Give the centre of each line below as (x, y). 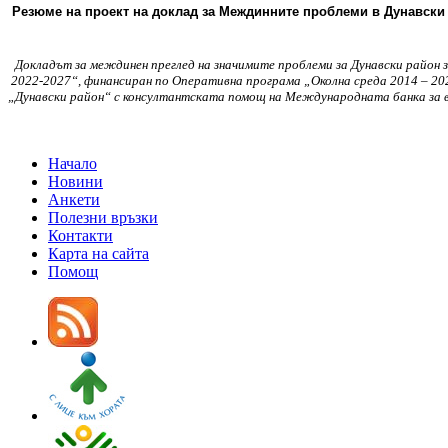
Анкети (74, 199)
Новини (75, 181)
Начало (72, 163)
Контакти (80, 235)
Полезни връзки (103, 217)
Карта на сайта (98, 253)
